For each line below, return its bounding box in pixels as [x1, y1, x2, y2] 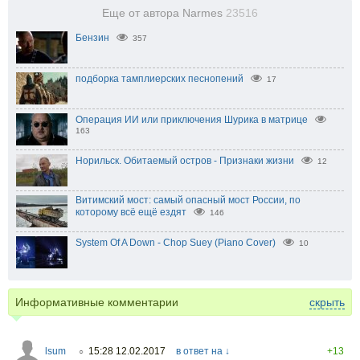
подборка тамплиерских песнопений [76, 72, 243, 84]
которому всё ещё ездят [76, 206, 186, 218]
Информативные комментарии [15, 295, 178, 309]
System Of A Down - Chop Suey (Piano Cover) [76, 236, 276, 248]
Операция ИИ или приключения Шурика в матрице [76, 113, 308, 125]
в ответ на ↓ [176, 345, 230, 357]
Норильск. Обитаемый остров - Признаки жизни [76, 154, 294, 166]
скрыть [309, 295, 345, 309]
